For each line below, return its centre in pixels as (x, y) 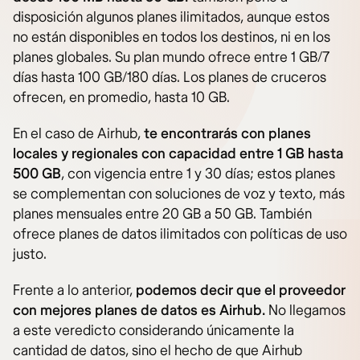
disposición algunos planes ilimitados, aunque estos (171, 17)
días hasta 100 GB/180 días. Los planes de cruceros (170, 77)
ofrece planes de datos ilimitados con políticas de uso (180, 234)
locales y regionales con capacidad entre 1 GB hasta (178, 153)
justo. (30, 254)
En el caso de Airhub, (78, 133)
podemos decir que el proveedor (241, 290)
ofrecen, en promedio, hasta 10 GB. (121, 97)
